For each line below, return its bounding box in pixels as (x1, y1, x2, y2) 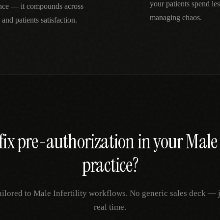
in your (134, 129, 186, 154)
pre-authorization (17, 129, 135, 154)
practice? (82, 152, 138, 178)
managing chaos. (150, 13, 202, 22)
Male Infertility (33, 189, 87, 198)
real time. (94, 202, 126, 212)
